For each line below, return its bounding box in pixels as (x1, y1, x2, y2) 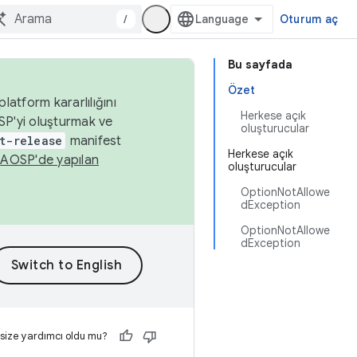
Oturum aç (279, 12, 338, 26)
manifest (66, 133, 122, 149)
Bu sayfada (228, 57, 292, 72)
